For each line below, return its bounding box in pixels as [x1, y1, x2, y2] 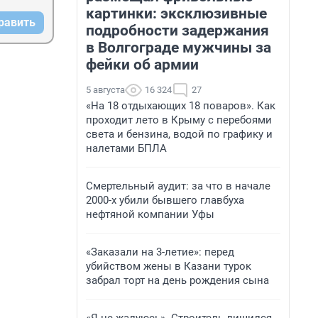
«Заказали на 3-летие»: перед [86, 246, 234, 258]
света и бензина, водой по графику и [86, 128, 273, 141]
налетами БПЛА [86, 142, 167, 155]
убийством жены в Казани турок [86, 260, 251, 273]
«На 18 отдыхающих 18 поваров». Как [86, 99, 275, 112]
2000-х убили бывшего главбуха [86, 194, 244, 207]
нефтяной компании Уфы [86, 208, 214, 221]
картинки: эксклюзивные [86, 5, 267, 22]
